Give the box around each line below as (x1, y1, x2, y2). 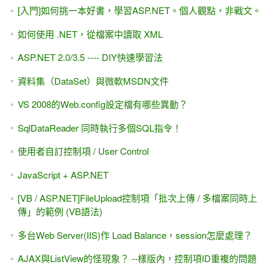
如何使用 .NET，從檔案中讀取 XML (17, 27, 163, 40)
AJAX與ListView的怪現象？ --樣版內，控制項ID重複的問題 (17, 252, 257, 265)
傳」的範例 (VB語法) (17, 205, 102, 218)
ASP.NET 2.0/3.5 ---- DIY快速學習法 (17, 51, 163, 64)
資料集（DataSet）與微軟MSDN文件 (17, 74, 169, 87)
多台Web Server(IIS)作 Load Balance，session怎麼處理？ (17, 228, 252, 241)
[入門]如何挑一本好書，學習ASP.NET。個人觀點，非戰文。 (17, 4, 261, 17)
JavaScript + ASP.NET (17, 168, 108, 181)
